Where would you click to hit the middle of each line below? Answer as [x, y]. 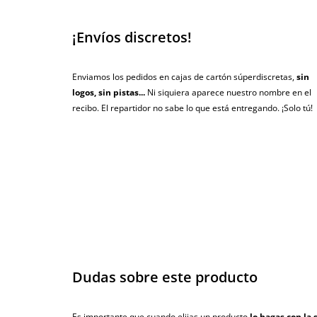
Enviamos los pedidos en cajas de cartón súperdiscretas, [184, 77]
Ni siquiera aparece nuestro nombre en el [228, 93]
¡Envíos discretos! [132, 38]
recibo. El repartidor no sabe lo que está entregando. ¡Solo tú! [192, 108]
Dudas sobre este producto [165, 277]
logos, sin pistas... [109, 93]
